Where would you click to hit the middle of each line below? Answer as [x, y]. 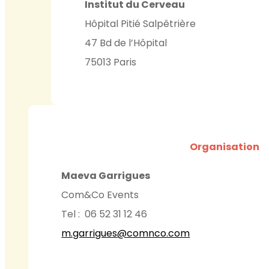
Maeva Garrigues [106, 176]
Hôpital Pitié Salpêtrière [140, 24]
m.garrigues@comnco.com [126, 234]
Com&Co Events [100, 195]
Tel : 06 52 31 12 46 [104, 214]
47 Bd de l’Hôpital [125, 43]
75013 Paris [110, 62]
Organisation [224, 147]
